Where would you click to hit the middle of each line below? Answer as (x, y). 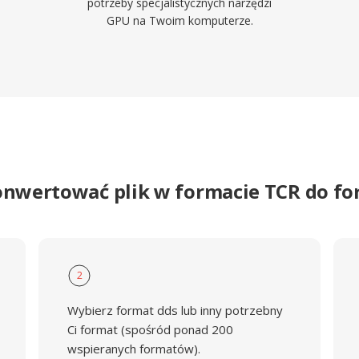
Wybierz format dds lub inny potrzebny (175, 310)
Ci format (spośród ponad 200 (150, 329)
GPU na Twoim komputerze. (179, 20)
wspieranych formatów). (133, 349)
